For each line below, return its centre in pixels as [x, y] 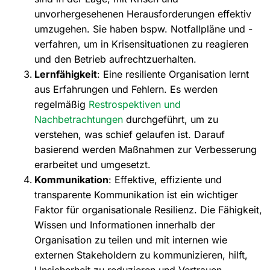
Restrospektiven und [134, 104]
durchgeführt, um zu [170, 119]
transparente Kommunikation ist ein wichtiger [136, 194]
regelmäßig [61, 104]
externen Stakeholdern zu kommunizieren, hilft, [141, 255]
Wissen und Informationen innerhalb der [124, 224]
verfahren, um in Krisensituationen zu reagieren [141, 44]
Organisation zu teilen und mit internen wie [130, 240]
